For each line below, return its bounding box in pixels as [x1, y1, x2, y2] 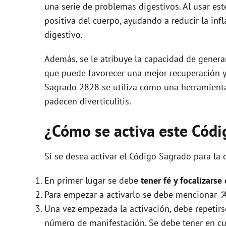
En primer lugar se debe [44, 174, 141, 186]
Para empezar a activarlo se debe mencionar [44, 188, 219, 200]
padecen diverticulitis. [44, 95, 131, 107]
